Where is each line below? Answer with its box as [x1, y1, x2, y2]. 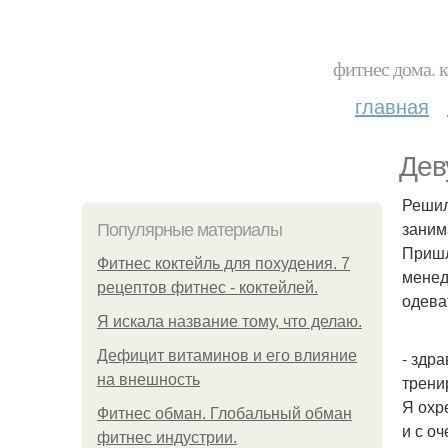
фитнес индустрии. [97, 429, 237, 446]
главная [355, 91, 429, 120]
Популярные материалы [97, 220, 282, 240]
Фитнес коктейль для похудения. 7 [97, 255, 350, 272]
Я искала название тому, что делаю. [97, 313, 362, 330]
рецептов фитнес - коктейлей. [97, 279, 318, 296]
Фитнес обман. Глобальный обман [97, 405, 352, 422]
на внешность [97, 371, 200, 388]
